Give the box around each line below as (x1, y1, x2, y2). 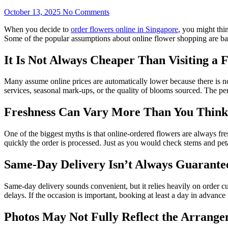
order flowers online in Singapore (71, 24, 178, 34)
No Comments (63, 7, 109, 16)
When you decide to (4, 24, 71, 34)
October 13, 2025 (4, 7, 61, 16)
